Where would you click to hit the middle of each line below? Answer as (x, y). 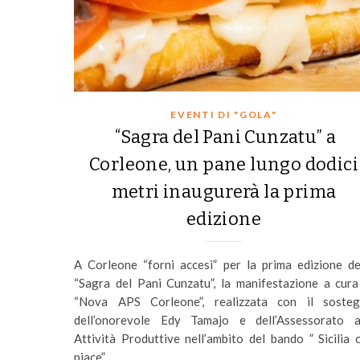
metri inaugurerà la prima (224, 191)
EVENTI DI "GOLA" (224, 114)
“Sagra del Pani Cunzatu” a (224, 137)
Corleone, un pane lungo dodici (224, 164)
